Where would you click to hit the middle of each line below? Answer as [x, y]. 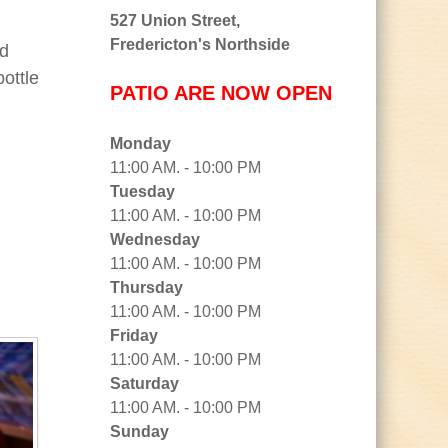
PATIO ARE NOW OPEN [221, 92]
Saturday [144, 383]
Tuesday [142, 191]
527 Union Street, [175, 21]
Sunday [139, 431]
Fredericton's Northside [200, 45]
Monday [140, 143]
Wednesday [155, 239]
